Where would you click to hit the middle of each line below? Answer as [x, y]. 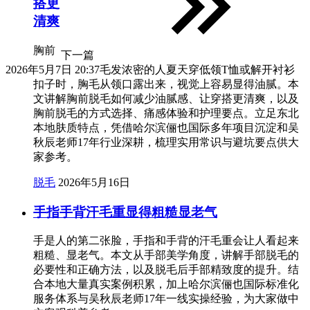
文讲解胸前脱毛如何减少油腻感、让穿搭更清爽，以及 [166, 98]
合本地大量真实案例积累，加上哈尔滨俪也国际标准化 [166, 284]
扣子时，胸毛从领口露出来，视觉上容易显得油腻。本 [166, 84]
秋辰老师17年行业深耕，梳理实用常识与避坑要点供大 [166, 142]
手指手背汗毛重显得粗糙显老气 [125, 212]
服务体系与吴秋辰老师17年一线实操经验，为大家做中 [166, 299]
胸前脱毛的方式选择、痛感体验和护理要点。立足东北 [166, 113]
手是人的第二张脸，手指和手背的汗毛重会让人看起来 [166, 241]
